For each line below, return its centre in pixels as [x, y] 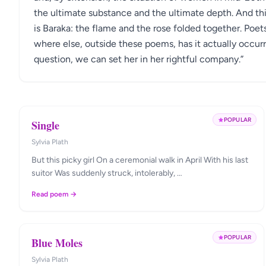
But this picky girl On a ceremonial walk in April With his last [140, 160]
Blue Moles [57, 243]
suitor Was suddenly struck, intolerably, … [107, 173]
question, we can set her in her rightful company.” [139, 59]
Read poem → [54, 194]
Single [45, 125]
